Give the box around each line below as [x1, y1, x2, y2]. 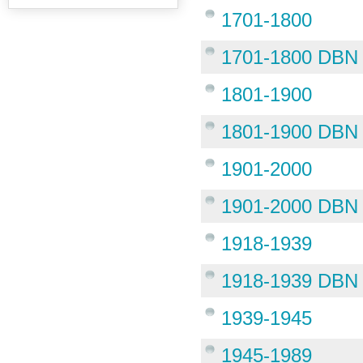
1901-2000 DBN [221, 195, 359, 217]
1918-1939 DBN [221, 270, 359, 292]
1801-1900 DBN [221, 121, 359, 143]
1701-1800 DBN [221, 46, 359, 68]
